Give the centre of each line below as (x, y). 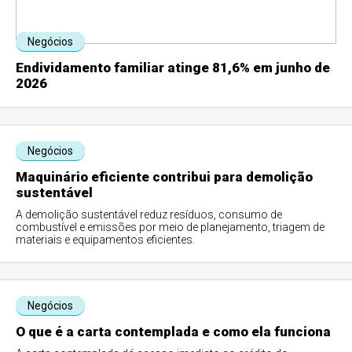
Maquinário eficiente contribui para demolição (165, 177)
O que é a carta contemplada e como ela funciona (174, 332)
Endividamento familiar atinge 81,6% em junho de (173, 68)
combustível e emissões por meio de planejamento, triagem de (170, 227)
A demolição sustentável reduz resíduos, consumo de (149, 215)
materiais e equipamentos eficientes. (106, 240)
